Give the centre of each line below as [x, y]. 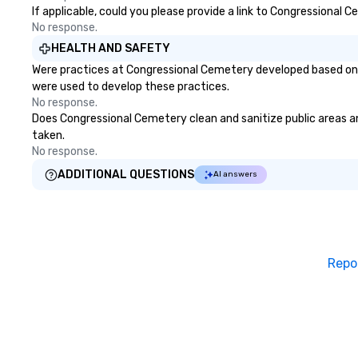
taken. [48, 135]
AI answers [235, 174]
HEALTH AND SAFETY [111, 48]
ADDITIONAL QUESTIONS [126, 175]
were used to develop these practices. [131, 87]
